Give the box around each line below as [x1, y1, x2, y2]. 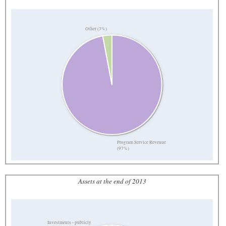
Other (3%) [85, 25, 107, 32]
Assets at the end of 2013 [78, 176, 146, 186]
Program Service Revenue [117, 139, 166, 146]
